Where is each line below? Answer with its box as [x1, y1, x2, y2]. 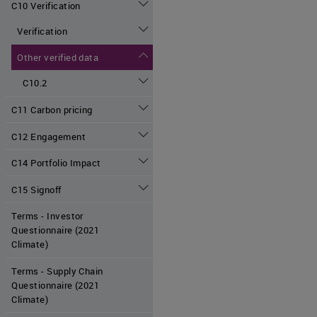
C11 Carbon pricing [11, 103, 93, 116]
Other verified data [17, 50, 99, 64]
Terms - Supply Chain [11, 264, 103, 277]
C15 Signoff [11, 183, 62, 196]
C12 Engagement [11, 129, 86, 143]
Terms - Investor [11, 209, 83, 223]
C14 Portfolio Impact [11, 156, 101, 170]
